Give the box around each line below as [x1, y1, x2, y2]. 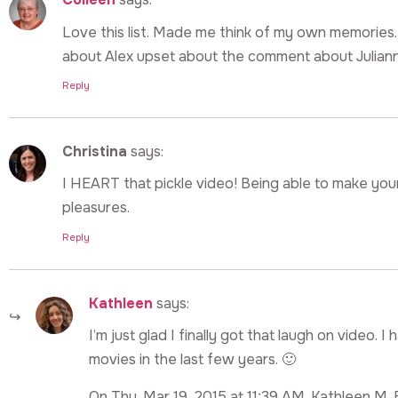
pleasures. [62, 198, 130, 218]
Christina [62, 142, 127, 162]
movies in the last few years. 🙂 [89, 350, 296, 370]
